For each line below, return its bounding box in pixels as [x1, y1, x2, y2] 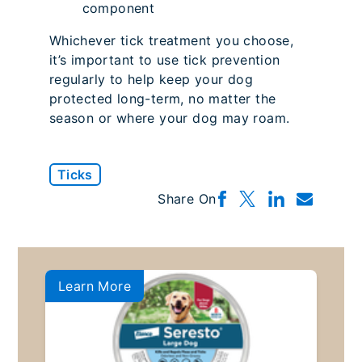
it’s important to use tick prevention [48, 52, 280, 69]
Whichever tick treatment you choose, [48, 32, 294, 49]
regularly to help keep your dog [48, 71, 254, 88]
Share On [158, 191, 217, 208]
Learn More [57, 278, 131, 295]
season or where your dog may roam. [48, 110, 290, 127]
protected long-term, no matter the [48, 90, 276, 107]
